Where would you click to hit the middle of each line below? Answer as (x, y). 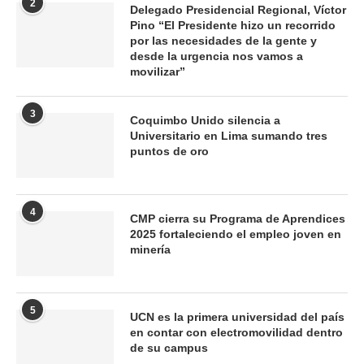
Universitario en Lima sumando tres (229, 135)
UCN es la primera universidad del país (237, 316)
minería (150, 249)
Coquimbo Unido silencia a (205, 120)
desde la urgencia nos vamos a (217, 56)
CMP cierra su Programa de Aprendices (238, 218)
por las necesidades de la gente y (223, 40)
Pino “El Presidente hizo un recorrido (233, 25)
